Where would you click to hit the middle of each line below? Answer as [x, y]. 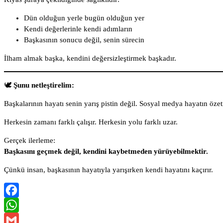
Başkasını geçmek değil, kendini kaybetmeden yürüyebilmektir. [106, 152]
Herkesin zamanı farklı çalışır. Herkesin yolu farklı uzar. [91, 122]
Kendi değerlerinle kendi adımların [78, 29]
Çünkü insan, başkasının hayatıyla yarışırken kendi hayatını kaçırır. [109, 170]
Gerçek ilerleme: [30, 141]
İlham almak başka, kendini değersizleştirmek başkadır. [90, 58]
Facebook [19, 205]
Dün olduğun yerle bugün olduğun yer [84, 18]
